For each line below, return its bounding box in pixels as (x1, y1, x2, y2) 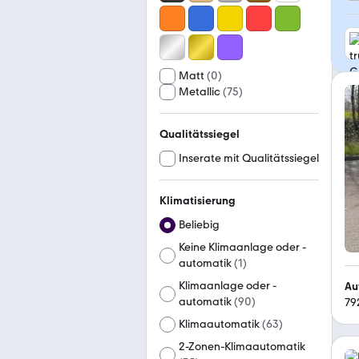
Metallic (179, 85, 220, 99)
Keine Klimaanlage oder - (179, 240, 306, 254)
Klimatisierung (159, 194, 236, 208)
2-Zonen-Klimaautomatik (179, 340, 306, 353)
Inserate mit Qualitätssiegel (179, 151, 319, 165)
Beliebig (179, 218, 220, 232)
